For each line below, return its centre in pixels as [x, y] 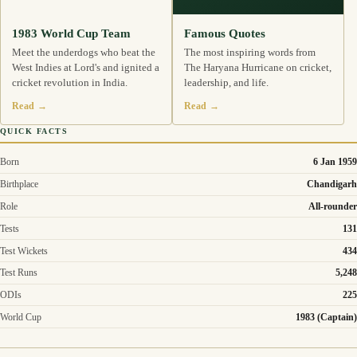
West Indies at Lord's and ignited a [86, 68]
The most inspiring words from [250, 53]
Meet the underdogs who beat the [84, 53]
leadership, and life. [226, 83]
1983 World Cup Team [71, 33]
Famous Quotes [225, 33]
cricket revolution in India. [70, 83]
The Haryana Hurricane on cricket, [258, 68]
